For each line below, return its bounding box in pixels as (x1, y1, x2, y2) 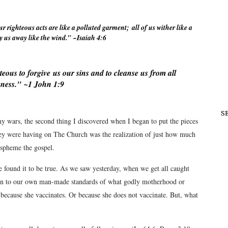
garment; (102, 22, 132, 33)
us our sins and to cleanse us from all (50, 67, 176, 78)
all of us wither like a (131, 22, 192, 33)
